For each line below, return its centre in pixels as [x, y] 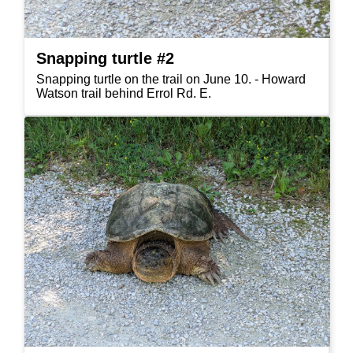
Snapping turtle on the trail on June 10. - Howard [171, 79]
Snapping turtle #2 [105, 58]
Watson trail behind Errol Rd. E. [124, 93]
